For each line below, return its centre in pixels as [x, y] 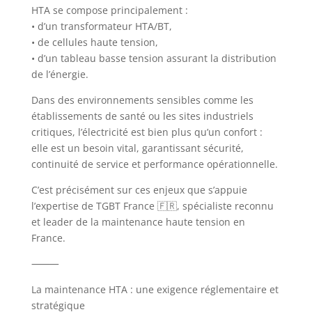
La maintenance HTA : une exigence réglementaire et [155, 289]
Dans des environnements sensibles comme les [142, 100]
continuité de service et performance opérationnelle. [154, 164]
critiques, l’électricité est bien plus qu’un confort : [147, 132]
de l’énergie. [60, 74]
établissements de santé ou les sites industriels [142, 116]
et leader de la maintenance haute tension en [138, 221]
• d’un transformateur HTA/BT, [101, 26]
